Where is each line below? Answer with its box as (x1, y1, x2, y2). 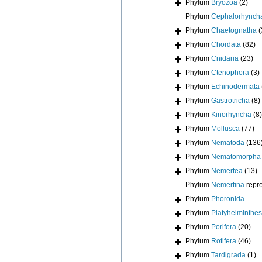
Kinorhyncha (211, 110, 251, 119)
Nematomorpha (211, 152, 261, 161)
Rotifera (211, 236, 236, 245)
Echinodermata (211, 82, 260, 91)
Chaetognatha (211, 26, 257, 35)
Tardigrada (211, 250, 246, 259)
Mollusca (211, 124, 240, 133)
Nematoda (211, 138, 244, 147)
